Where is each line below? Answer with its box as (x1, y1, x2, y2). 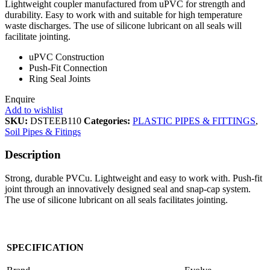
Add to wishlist (5, 104, 63, 115)
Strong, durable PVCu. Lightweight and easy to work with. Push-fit (5, 173, 262, 184)
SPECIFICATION (7, 242, 84, 253)
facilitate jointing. (5, 31, 71, 42)
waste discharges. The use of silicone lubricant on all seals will (5, 20, 242, 31)
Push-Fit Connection (29, 62, 107, 73)
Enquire (5, 93, 35, 104)
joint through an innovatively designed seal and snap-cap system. (5, 184, 251, 195)
